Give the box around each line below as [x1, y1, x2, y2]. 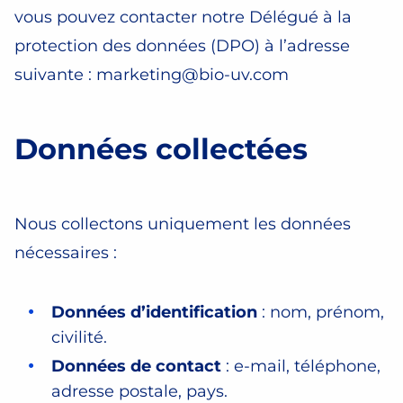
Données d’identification [51, 302, 257, 322]
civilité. [51, 327, 107, 347]
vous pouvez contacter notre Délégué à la [14, 7, 352, 27]
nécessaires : [14, 243, 117, 263]
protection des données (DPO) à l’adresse [14, 36, 350, 56]
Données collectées [14, 131, 308, 166]
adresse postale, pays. [51, 381, 228, 401]
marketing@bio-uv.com [96, 65, 289, 85]
